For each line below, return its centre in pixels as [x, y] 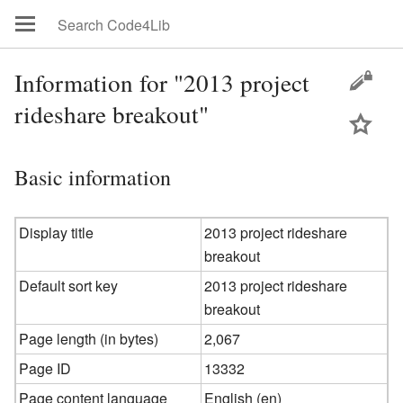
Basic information [93, 177]
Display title [57, 232]
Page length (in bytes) [89, 338]
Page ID [45, 368]
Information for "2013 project [162, 82]
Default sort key [69, 285]
